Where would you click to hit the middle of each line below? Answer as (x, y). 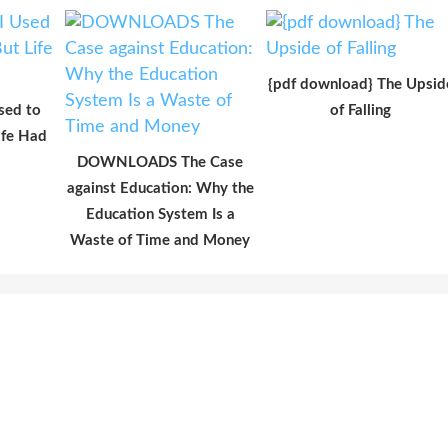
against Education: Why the (160, 188)
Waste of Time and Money (160, 240)
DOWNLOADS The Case (160, 162)
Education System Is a (160, 214)
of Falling (361, 110)
